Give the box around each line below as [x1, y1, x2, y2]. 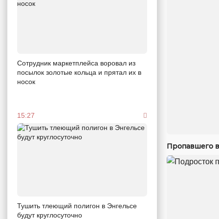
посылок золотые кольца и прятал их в [17, 68, 141, 76]
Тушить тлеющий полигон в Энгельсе [17, 201, 137, 210]
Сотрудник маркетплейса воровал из [17, 59, 135, 67]
